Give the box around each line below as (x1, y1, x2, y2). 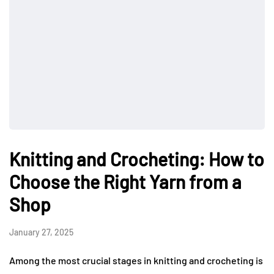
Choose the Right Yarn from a (9, 171, 242, 193)
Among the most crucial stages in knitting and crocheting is (9, 254, 263, 267)
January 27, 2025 (9, 227, 73, 238)
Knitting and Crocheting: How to (9, 148, 264, 171)
